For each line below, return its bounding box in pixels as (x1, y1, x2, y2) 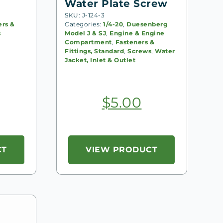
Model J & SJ (65, 29, 107, 37)
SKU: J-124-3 (65, 11, 105, 19)
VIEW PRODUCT (86, 144, 158, 154)
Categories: (65, 20, 104, 28)
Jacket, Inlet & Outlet (65, 56, 136, 64)
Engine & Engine (110, 29, 165, 37)
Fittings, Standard (65, 47, 124, 55)
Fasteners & (115, 38, 155, 46)
